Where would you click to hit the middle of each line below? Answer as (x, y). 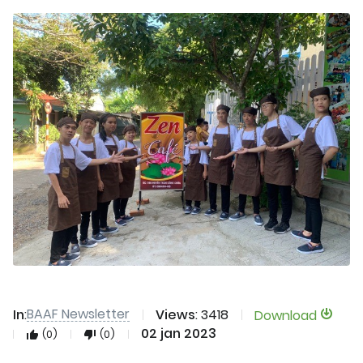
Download (287, 316)
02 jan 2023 (179, 334)
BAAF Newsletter (78, 314)
